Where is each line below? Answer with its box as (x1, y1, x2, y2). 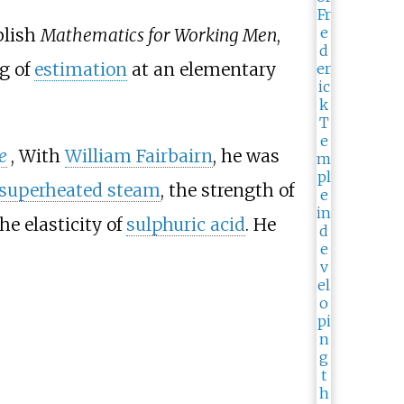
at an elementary (126, 59, 276, 81)
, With (10, 144, 65, 167)
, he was (212, 144, 280, 167)
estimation (33, 59, 127, 81)
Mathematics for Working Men (40, 24, 277, 47)
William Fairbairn (64, 144, 213, 167)
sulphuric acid (125, 213, 245, 235)
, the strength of (160, 179, 294, 201)
